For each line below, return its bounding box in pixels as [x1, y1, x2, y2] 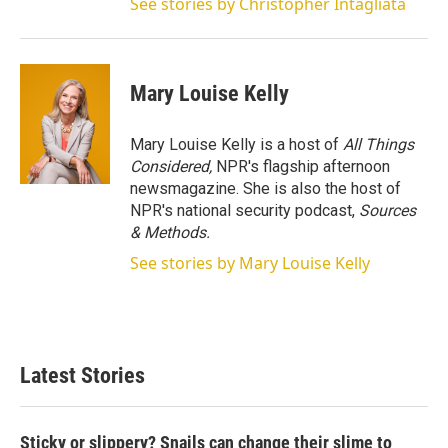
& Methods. [130, 223, 210, 242]
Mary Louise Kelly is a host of [130, 135, 343, 154]
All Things [343, 135, 414, 154]
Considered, [130, 157, 216, 176]
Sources [359, 201, 416, 220]
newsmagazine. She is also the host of [130, 179, 401, 198]
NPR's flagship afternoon [216, 157, 390, 176]
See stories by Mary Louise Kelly [130, 252, 370, 274]
